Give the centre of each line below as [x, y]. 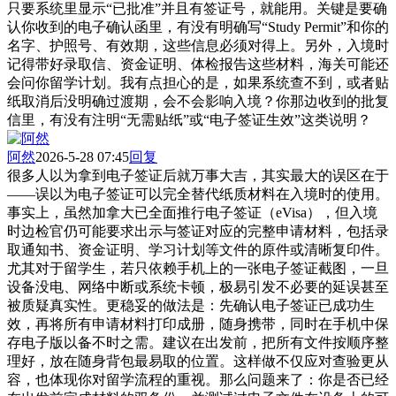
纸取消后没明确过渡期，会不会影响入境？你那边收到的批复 [198, 101]
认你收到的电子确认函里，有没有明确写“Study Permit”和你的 [198, 27]
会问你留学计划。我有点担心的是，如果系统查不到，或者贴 [198, 82]
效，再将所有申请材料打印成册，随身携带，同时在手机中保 [198, 324]
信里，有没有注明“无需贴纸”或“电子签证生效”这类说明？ [189, 119]
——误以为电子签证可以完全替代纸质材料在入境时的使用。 [198, 194]
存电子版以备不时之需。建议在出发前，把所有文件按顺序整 [198, 342]
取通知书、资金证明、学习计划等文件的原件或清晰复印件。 [198, 249]
